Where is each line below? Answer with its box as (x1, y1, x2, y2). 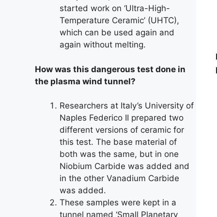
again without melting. (60, 40, 146, 49)
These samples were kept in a (60, 198, 176, 207)
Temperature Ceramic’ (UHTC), (60, 15, 179, 25)
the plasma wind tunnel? (35, 76, 136, 86)
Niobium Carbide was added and (60, 161, 189, 171)
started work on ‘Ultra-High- (60, 3, 170, 13)
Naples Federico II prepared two (60, 113, 184, 123)
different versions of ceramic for (60, 125, 184, 135)
